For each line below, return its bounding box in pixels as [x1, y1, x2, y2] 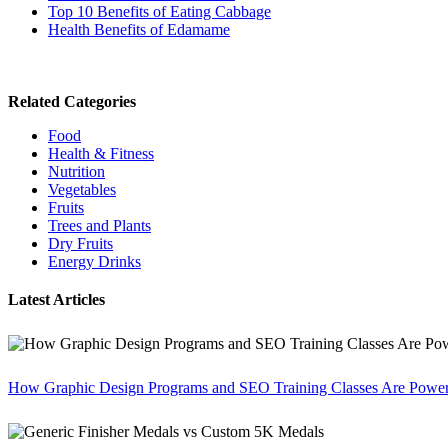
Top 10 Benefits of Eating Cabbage [48, 2, 271, 20]
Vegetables [48, 180, 116, 198]
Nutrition [48, 162, 105, 180]
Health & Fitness [48, 144, 154, 162]
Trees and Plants [48, 216, 151, 234]
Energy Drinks [48, 252, 141, 270]
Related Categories [8, 92, 136, 110]
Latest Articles [8, 290, 105, 308]
